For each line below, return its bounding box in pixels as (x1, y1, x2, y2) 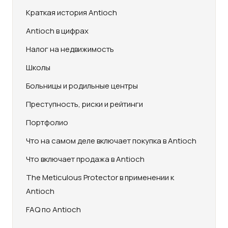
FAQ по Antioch (26, 204, 81, 215)
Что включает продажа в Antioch (26, 154, 145, 164)
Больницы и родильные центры (26, 80, 138, 91)
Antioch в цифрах (26, 25, 89, 36)
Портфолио (26, 117, 68, 128)
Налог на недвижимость (26, 44, 114, 54)
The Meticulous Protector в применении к (26, 172, 174, 183)
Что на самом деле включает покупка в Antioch (26, 135, 196, 146)
